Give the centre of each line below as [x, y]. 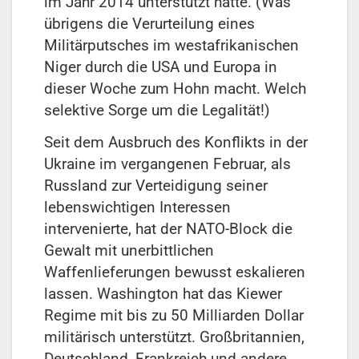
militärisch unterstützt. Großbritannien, [174, 337]
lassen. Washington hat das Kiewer [163, 294]
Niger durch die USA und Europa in [161, 67]
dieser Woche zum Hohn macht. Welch [175, 89]
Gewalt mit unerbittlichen [129, 251]
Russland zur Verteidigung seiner [156, 186]
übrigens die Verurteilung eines [149, 24]
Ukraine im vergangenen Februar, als [167, 164]
